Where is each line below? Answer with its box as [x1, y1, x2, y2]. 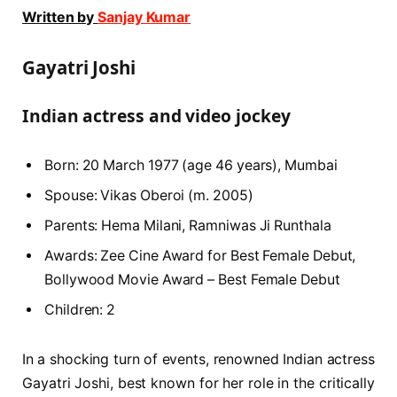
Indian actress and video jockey [22, 103, 291, 128]
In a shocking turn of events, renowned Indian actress [22, 350, 375, 368]
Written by [22, 8, 98, 26]
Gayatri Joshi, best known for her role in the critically [22, 374, 375, 392]
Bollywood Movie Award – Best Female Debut [44, 271, 340, 289]
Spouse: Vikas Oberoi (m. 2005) [44, 187, 253, 205]
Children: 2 [44, 301, 116, 319]
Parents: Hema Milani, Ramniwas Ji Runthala [44, 217, 331, 235]
